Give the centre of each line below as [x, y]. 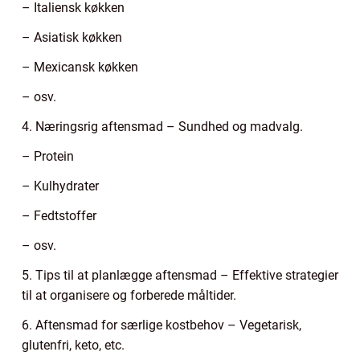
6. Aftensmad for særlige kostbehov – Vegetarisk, [162, 325]
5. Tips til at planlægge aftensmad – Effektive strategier [180, 276]
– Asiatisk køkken [72, 38]
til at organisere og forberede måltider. [129, 296]
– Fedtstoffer [59, 216]
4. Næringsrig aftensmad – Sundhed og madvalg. [162, 127]
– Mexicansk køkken [80, 67]
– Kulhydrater [60, 186]
